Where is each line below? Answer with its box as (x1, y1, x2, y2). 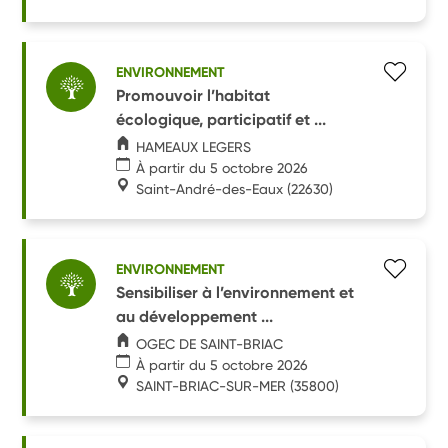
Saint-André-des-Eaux (136, 180, 284, 197)
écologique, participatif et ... (116, 109, 327, 129)
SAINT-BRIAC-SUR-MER (136, 377, 287, 394)
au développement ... (116, 306, 274, 326)
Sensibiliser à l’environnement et (116, 282, 355, 302)
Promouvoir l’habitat (116, 85, 271, 105)
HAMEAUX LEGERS (136, 138, 252, 155)
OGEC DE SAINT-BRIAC (136, 335, 284, 352)
